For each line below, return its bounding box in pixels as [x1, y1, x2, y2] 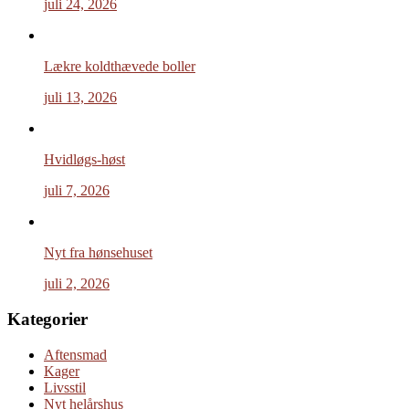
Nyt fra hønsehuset [44, 245, 152, 261]
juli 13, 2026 [44, 89, 117, 106]
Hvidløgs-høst [44, 152, 125, 168]
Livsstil [44, 379, 86, 395]
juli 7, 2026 [44, 183, 110, 199]
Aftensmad [44, 346, 107, 362]
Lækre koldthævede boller [44, 58, 195, 75]
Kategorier [7, 309, 88, 329]
